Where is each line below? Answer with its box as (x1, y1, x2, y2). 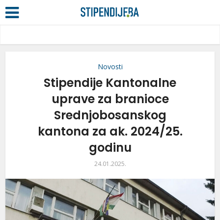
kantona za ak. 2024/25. (37, 123, 183, 139)
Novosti (97, 62, 123, 71)
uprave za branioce (51, 91, 169, 107)
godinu (88, 139, 132, 156)
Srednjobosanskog (54, 107, 166, 123)
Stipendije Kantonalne (44, 75, 176, 91)
